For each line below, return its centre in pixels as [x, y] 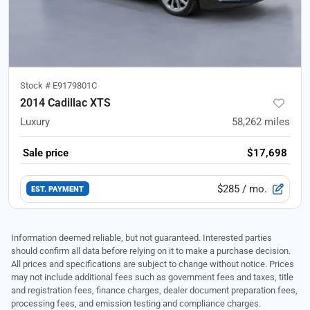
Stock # [36, 85]
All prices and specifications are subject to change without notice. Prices [153, 264]
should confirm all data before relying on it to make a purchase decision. [151, 250]
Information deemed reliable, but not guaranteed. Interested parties [142, 237]
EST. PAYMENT [58, 189]
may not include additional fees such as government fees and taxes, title [152, 277]
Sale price [46, 153]
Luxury [35, 121]
